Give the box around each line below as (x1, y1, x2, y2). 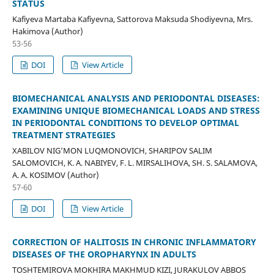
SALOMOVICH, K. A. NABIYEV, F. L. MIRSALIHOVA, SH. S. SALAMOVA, (12, 157, 257, 168)
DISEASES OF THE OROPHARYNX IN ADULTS (12, 248, 196, 260)
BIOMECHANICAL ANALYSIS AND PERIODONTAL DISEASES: (12, 92, 260, 104)
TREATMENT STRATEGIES (12, 128, 116, 141)
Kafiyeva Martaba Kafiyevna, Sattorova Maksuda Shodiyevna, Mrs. (12, 13, 253, 24)
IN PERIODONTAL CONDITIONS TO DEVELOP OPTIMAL (12, 116, 239, 128)
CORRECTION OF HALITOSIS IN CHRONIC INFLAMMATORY (12, 235, 256, 248)
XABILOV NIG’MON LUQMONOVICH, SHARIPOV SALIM (12, 144, 212, 156)
